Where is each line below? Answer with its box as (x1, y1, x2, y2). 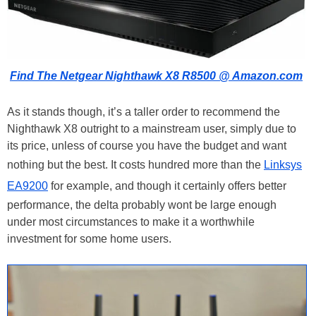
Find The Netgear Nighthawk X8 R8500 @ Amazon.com (10, 69, 303, 82)
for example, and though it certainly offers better (48, 179, 286, 192)
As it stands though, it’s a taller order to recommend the (7, 105, 280, 118)
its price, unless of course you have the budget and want (7, 139, 286, 152)
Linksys (264, 158, 302, 171)
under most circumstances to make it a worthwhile (7, 215, 255, 228)
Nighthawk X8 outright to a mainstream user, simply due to (7, 122, 296, 135)
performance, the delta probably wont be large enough (7, 198, 276, 211)
